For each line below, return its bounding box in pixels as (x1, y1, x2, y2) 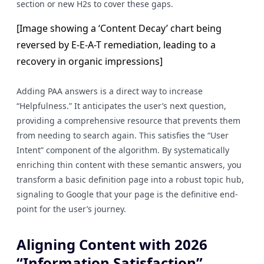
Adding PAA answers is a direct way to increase (16, 85, 203, 97)
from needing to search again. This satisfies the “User (16, 130, 229, 141)
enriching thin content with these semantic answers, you (16, 159, 242, 170)
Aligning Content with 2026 (16, 235, 207, 254)
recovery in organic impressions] (16, 55, 163, 68)
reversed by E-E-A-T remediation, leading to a (16, 38, 216, 51)
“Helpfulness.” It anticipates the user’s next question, (16, 100, 226, 111)
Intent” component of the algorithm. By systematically (16, 144, 229, 156)
